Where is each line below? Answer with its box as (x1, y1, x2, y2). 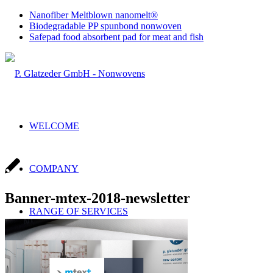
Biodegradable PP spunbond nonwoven (29, 21, 182, 31)
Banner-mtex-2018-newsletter (5, 190, 190, 206)
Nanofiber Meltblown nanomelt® (29, 10, 158, 20)
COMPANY (29, 163, 79, 174)
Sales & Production (54, 249, 128, 259)
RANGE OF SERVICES (29, 206, 128, 216)
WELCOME (29, 121, 79, 131)
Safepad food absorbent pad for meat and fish (29, 32, 204, 42)
